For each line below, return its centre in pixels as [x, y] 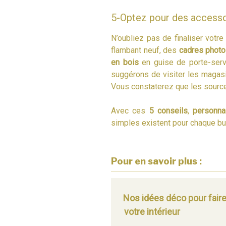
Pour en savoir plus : [156, 161]
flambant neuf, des [145, 50]
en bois [125, 62]
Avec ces [130, 110]
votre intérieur [152, 212]
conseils [173, 110]
